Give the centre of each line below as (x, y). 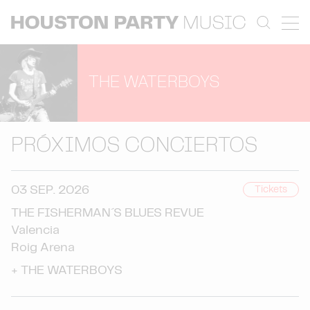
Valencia (35, 230)
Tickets (271, 190)
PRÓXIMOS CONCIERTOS (135, 146)
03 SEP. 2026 (50, 190)
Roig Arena (43, 248)
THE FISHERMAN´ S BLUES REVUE (108, 213)
